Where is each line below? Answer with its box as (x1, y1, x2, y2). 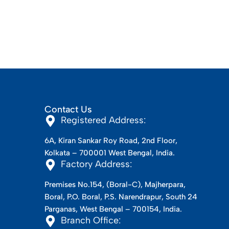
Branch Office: (61, 215, 121, 226)
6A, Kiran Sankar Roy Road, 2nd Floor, (44, 136, 177, 146)
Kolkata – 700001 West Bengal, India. (44, 148, 175, 158)
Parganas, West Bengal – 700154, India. (44, 204, 182, 214)
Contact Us (44, 104, 92, 116)
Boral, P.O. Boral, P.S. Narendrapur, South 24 (44, 192, 197, 202)
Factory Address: (61, 158, 132, 170)
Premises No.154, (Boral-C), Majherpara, (44, 180, 186, 190)
